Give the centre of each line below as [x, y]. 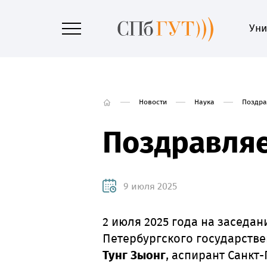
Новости [153, 102]
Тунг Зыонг [134, 255]
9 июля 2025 [150, 186]
